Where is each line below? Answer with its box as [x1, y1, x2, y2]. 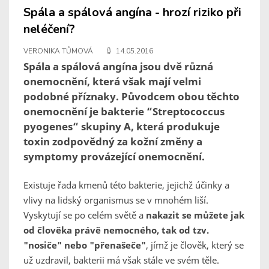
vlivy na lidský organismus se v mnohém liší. [23, 194, 208, 207]
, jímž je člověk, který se [146, 239, 244, 252]
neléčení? [23, 21, 75, 38]
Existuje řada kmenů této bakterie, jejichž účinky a [23, 179, 229, 192]
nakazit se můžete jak [146, 209, 244, 222]
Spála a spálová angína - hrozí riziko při [23, 4, 241, 21]
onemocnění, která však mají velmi [23, 74, 201, 89]
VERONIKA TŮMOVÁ [23, 46, 93, 56]
